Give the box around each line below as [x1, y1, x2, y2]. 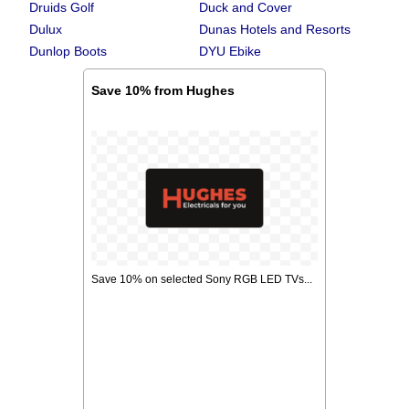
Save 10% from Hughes [91, 83, 235, 98]
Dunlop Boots [29, 44, 107, 58]
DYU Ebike [199, 44, 261, 58]
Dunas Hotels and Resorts [199, 22, 351, 37]
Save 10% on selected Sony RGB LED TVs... [91, 273, 312, 286]
